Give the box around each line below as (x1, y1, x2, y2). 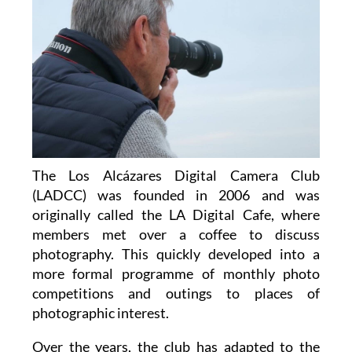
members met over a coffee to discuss (31, 225, 321, 244)
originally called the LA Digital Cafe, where (31, 206, 321, 224)
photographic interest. (31, 304, 169, 322)
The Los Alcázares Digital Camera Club (31, 167, 321, 185)
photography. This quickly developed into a (31, 245, 321, 263)
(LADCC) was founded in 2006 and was (31, 186, 321, 204)
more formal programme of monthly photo (31, 265, 321, 283)
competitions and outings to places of (31, 284, 321, 302)
